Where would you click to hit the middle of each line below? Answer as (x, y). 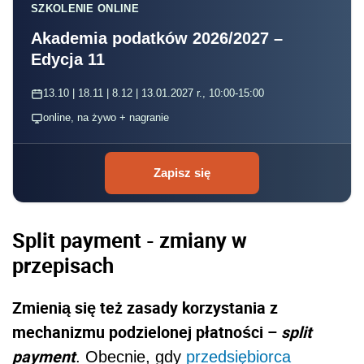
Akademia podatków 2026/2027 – (157, 39)
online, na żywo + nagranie (106, 118)
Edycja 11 (68, 60)
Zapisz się (182, 173)
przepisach (63, 265)
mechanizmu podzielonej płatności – (147, 331)
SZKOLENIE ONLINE (85, 9)
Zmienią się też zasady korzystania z (145, 307)
